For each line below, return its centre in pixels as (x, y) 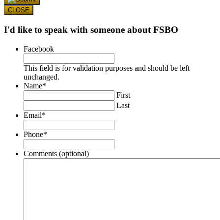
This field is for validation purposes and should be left (107, 68)
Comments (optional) (56, 153)
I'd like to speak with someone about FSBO (91, 30)
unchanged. (41, 77)
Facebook (39, 49)
